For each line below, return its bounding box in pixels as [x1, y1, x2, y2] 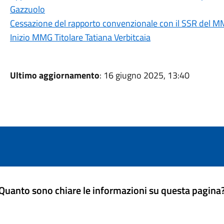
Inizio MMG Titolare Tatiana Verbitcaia [9, 30, 150, 44]
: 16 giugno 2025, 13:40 [99, 68, 189, 82]
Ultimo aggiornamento [9, 68, 99, 82]
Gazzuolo [9, 2, 45, 16]
